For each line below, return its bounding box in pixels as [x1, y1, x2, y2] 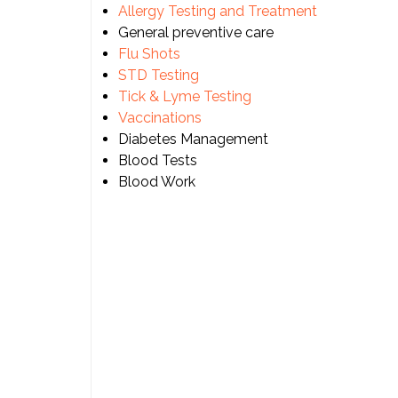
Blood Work [118, 173, 195, 191]
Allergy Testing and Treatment [118, 3, 317, 20]
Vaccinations [118, 109, 202, 127]
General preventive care [118, 24, 274, 42]
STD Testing [118, 67, 199, 84]
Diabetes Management [118, 131, 268, 148]
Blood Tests [118, 152, 197, 170]
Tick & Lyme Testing [118, 88, 251, 106]
